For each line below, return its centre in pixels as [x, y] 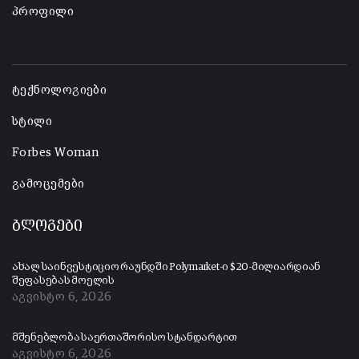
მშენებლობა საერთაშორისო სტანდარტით [125, 338]
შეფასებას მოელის [63, 281]
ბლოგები [47, 227]
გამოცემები [48, 184]
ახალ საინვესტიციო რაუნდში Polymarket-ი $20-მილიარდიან [167, 268]
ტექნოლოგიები [60, 91]
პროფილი [43, 12]
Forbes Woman [56, 153]
